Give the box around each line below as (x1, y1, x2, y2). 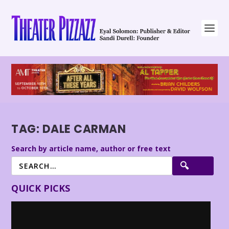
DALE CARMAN (42, 121, 126, 138)
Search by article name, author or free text (11, 143, 171, 153)
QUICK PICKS (11, 181, 71, 194)
